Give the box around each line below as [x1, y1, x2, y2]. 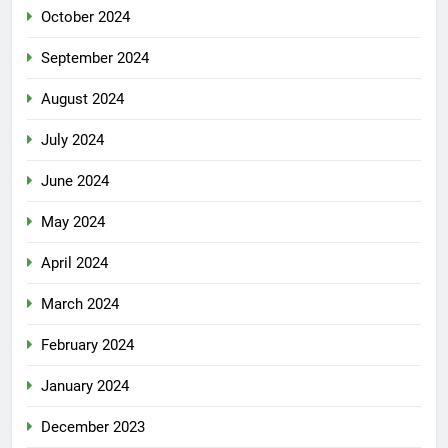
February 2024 [41, 335, 134, 354]
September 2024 [41, 48, 149, 67]
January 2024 [41, 376, 129, 395]
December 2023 [41, 417, 145, 436]
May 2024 [41, 212, 105, 231]
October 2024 [41, 7, 130, 26]
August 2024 [41, 89, 124, 108]
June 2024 [41, 171, 109, 190]
